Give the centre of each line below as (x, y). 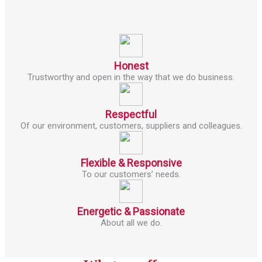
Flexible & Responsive (131, 163)
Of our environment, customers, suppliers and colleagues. (131, 125)
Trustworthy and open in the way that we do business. (131, 77)
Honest (131, 65)
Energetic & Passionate (131, 211)
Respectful (131, 114)
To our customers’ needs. (131, 174)
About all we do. (131, 223)
